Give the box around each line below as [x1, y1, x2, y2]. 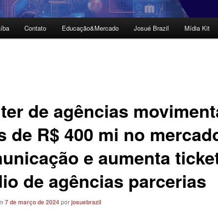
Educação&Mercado [61, 23, 119, 33]
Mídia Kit [184, 23, 210, 33]
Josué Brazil [134, 23, 169, 33]
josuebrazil [71, 197, 101, 206]
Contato [24, 23, 47, 33]
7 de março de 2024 [4, 197, 59, 206]
